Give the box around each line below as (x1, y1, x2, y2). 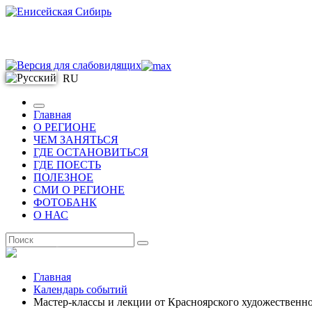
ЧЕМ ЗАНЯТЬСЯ (33, 134, 118, 146)
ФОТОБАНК (33, 196, 97, 208)
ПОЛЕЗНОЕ (33, 171, 93, 183)
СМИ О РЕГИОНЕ (33, 184, 125, 196)
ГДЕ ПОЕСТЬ (33, 159, 101, 171)
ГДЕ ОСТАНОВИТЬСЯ (33, 146, 148, 158)
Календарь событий (33, 283, 127, 295)
